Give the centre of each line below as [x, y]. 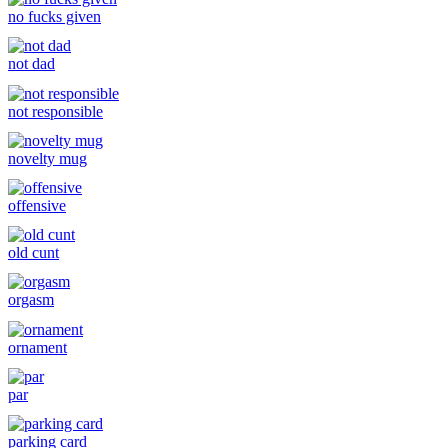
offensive [37, 205]
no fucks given [54, 17]
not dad [31, 64]
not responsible [55, 111]
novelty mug [47, 158]
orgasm [31, 300]
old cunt [33, 253]
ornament [37, 347]
